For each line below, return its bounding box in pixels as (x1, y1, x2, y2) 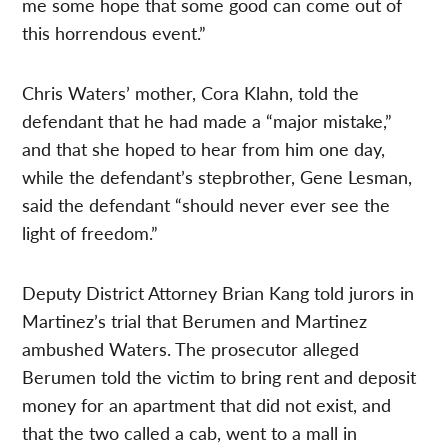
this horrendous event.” (22, 19, 207, 45)
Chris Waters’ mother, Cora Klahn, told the (22, 79, 360, 105)
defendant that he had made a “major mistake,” (22, 107, 393, 133)
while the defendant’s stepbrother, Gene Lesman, (22, 163, 413, 189)
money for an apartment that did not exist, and (22, 391, 392, 417)
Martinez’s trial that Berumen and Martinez (22, 307, 368, 333)
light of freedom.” (22, 219, 159, 245)
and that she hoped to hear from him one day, (22, 135, 386, 161)
